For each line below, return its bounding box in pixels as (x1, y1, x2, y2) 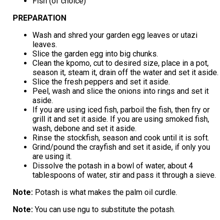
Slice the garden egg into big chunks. (32, 49, 158, 58)
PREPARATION (12, 13, 66, 23)
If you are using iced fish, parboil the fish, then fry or (32, 105, 210, 114)
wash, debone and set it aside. (32, 123, 137, 133)
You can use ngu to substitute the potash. (32, 204, 175, 214)
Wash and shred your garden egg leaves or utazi (32, 30, 197, 40)
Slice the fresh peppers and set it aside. (32, 77, 170, 86)
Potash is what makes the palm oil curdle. (32, 187, 177, 197)
